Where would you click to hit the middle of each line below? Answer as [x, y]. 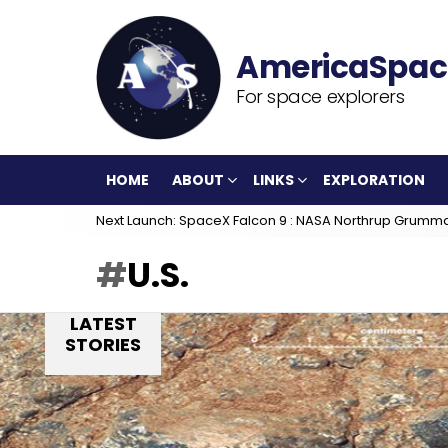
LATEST [103, 323]
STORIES [103, 344]
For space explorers [320, 96]
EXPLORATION [374, 180]
